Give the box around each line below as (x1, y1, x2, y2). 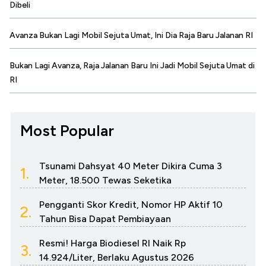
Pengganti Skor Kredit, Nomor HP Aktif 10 (39, 199, 223, 211)
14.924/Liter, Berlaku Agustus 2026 (39, 252, 194, 264)
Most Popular (20, 121, 114, 141)
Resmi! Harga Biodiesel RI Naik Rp (39, 237, 186, 249)
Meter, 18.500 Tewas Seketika (39, 175, 172, 186)
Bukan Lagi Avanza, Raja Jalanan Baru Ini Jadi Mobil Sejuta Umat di (9, 61, 255, 71)
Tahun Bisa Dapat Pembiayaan (39, 213, 171, 225)
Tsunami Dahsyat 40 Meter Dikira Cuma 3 (39, 160, 222, 172)
